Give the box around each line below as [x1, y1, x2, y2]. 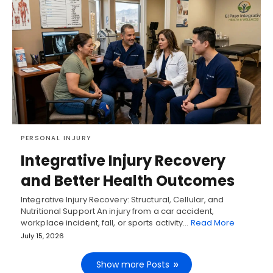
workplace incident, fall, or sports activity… [21, 216, 191, 229]
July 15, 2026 [21, 230, 64, 241]
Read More [190, 216, 235, 229]
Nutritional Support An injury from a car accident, [21, 205, 214, 217]
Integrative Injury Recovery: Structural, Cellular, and [21, 193, 224, 205]
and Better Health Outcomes [21, 170, 235, 191]
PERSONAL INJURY [21, 133, 91, 143]
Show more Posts [96, 258, 169, 271]
